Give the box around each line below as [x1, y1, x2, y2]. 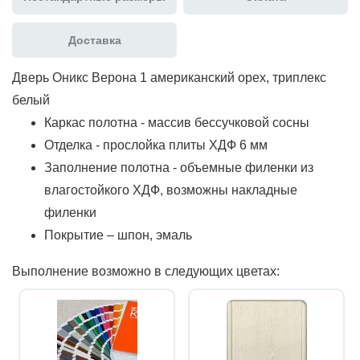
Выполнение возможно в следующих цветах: [12, 264, 280, 278]
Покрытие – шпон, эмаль [44, 227, 192, 242]
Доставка [67, 33, 121, 47]
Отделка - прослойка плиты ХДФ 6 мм [44, 137, 268, 152]
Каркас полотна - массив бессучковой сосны [44, 115, 309, 129]
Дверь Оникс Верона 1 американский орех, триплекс [12, 70, 326, 84]
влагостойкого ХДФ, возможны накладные [44, 182, 297, 197]
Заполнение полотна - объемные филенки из [44, 160, 313, 174]
